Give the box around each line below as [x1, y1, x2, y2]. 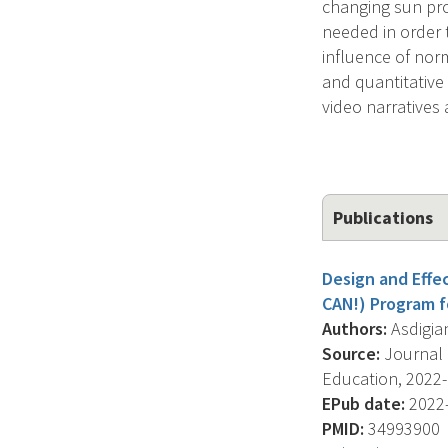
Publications [333, 206, 433, 229]
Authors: [322, 317, 387, 340]
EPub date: [322, 392, 405, 415]
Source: [322, 342, 380, 365]
